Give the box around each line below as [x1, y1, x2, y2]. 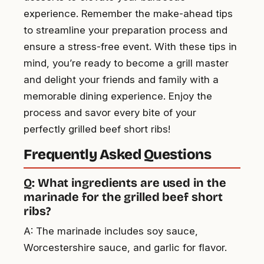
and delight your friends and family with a [24, 73, 219, 85]
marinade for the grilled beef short [24, 189, 223, 204]
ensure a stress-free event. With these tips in [24, 40, 237, 52]
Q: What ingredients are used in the [24, 175, 226, 190]
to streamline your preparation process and [24, 24, 227, 36]
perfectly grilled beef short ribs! [24, 123, 170, 135]
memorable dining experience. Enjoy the [24, 90, 212, 102]
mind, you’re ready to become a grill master [24, 57, 229, 69]
